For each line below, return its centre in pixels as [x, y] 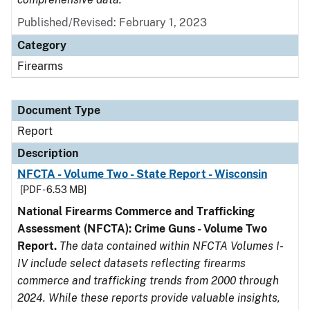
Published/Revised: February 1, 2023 [112, 22]
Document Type [59, 110]
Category [42, 45]
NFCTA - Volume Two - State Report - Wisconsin [143, 174]
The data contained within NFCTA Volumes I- [172, 246]
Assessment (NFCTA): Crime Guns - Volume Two [142, 229]
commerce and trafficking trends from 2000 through [148, 281]
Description [48, 153]
